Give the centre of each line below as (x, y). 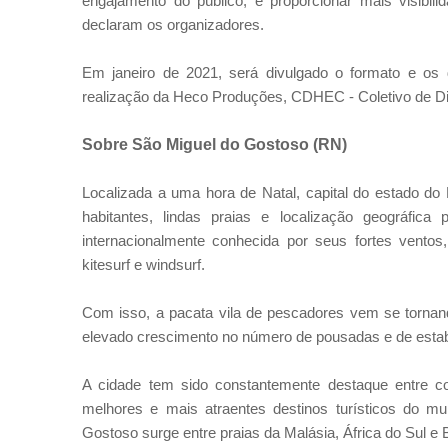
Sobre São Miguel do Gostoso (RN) (214, 144)
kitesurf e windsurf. (143, 264)
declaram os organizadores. (173, 24)
